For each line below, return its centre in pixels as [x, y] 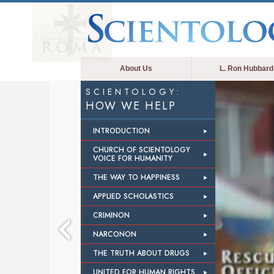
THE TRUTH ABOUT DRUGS [141, 253]
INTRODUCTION [121, 131]
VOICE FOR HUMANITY [133, 158]
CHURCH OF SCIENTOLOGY [142, 150]
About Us [136, 68]
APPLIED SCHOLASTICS [133, 196]
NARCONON [115, 234]
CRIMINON [111, 215]
